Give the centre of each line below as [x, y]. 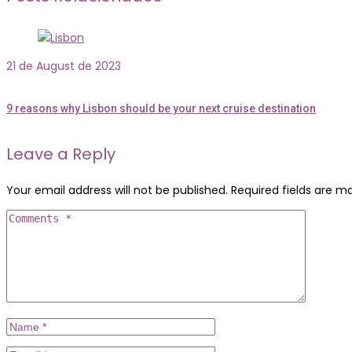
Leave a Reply [61, 154]
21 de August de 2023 [64, 66]
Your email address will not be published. [117, 191]
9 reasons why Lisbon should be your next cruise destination [161, 108]
